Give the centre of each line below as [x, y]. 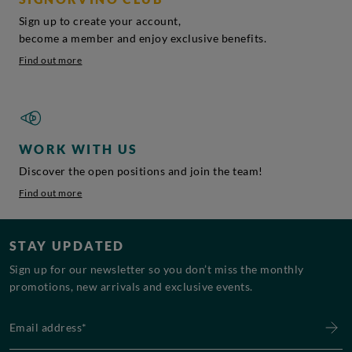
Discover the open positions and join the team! [141, 170]
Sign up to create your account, [100, 20]
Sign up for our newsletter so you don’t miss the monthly [157, 269]
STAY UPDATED [67, 245]
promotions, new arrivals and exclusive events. [131, 286]
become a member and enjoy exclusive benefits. [143, 38]
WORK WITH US [78, 148]
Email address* [46, 312]
